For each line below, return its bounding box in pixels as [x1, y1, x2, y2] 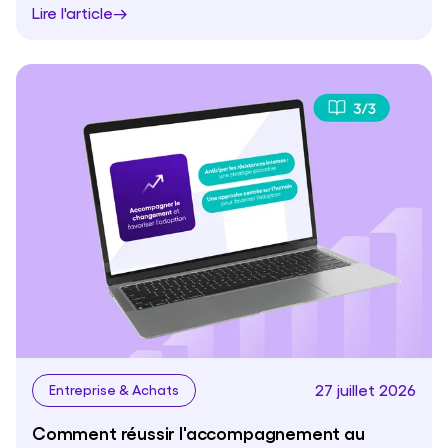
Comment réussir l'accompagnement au [32, 420, 365, 443]
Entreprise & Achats [49, 380, 179, 397]
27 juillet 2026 [315, 380, 416, 400]
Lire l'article [32, 3, 113, 23]
